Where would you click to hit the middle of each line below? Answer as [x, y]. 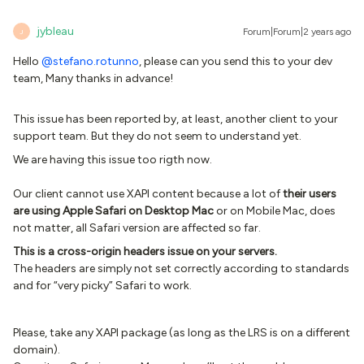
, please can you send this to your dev [236, 61]
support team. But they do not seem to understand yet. [157, 136]
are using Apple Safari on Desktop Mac [113, 211]
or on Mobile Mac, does [275, 211]
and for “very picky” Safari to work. [102, 286]
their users [308, 194]
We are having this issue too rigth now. [113, 160]
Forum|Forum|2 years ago [297, 32]
